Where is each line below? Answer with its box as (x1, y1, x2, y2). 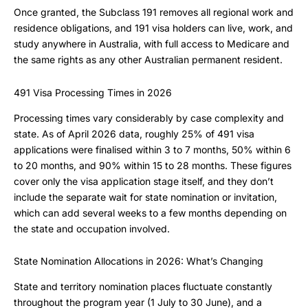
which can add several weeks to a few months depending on (14, 206, 287, 219)
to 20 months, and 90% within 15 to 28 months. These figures (14, 159, 291, 171)
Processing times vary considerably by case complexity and (14, 111, 284, 124)
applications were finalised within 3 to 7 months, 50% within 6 (14, 143, 291, 155)
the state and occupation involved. (14, 222, 170, 234)
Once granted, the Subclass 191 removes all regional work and (14, 6, 294, 18)
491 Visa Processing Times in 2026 (14, 86, 172, 98)
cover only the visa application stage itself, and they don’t (14, 175, 274, 187)
